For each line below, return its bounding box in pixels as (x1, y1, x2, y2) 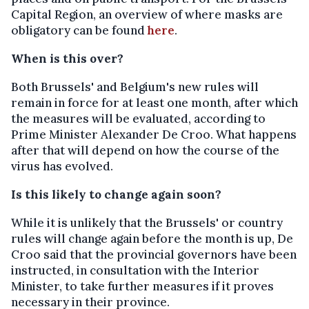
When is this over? (11, 51, 123, 66)
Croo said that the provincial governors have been (11, 247, 297, 262)
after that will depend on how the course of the (11, 143, 279, 158)
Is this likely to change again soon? (11, 187, 221, 202)
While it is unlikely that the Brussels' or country (11, 215, 283, 230)
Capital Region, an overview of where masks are (11, 7, 283, 22)
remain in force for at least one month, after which (11, 95, 298, 110)
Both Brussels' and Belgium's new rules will (11, 79, 259, 94)
